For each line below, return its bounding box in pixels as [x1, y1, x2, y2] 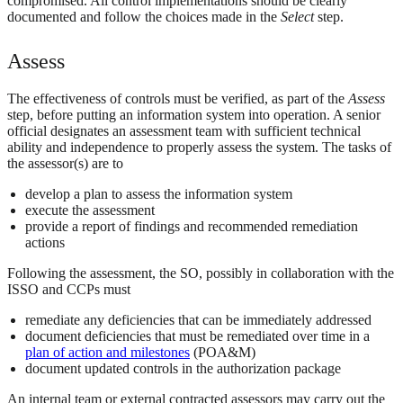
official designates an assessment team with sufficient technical [7, 123, 361, 139]
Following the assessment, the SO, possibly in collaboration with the [7, 265, 394, 282]
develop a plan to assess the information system [25, 186, 292, 202]
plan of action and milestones [25, 345, 190, 361]
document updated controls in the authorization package [25, 361, 341, 377]
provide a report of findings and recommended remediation [25, 219, 358, 235]
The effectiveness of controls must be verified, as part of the [7, 91, 348, 107]
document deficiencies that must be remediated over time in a [25, 328, 370, 345]
